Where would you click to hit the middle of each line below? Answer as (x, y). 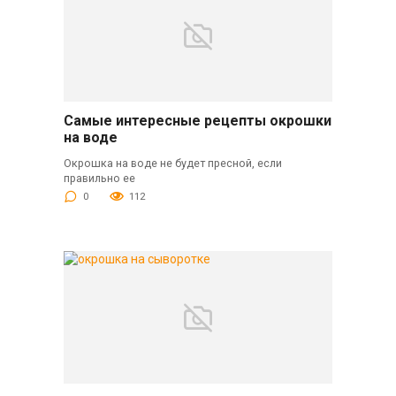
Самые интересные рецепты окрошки (197, 120)
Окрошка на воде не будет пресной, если (172, 163)
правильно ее (99, 178)
